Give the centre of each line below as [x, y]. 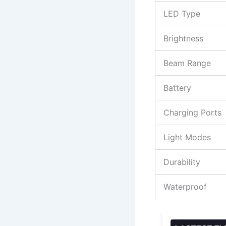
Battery [177, 88]
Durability [182, 162]
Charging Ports [192, 112]
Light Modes [187, 137]
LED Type [182, 13]
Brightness [183, 38]
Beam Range [187, 63]
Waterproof [185, 186]
